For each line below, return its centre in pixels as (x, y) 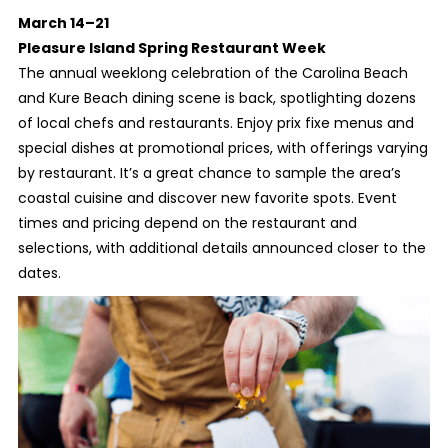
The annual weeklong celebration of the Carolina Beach (212, 73)
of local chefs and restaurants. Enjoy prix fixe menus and (215, 123)
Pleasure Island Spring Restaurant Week (171, 48)
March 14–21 (63, 23)
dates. (39, 273)
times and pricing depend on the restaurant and (187, 223)
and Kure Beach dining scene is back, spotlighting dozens (216, 98)
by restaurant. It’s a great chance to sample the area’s (209, 173)
